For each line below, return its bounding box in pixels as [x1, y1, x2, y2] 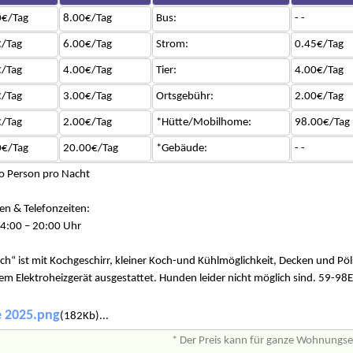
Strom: [155, 39, 188, 51]
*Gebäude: [155, 143, 207, 155]
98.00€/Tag [294, 117, 350, 129]
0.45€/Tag [294, 39, 344, 51]
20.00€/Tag [62, 143, 118, 155]
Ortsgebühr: [155, 91, 214, 103]
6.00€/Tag [62, 39, 112, 51]
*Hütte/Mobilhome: [155, 117, 251, 129]
